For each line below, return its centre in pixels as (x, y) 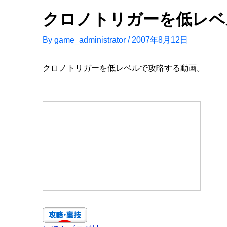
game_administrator (91, 40)
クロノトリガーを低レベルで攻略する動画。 (124, 68)
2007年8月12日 (160, 40)
